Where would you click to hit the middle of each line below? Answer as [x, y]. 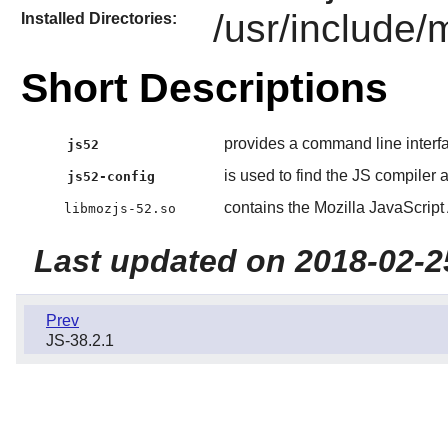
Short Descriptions [204, 88]
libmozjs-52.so [119, 209]
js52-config [111, 177]
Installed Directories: [98, 18]
